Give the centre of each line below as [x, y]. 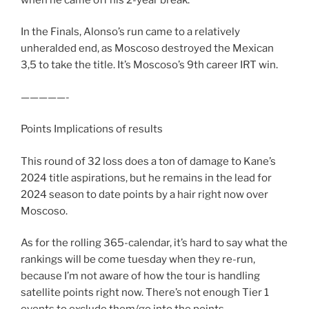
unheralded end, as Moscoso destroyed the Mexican [147, 49]
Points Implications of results [92, 129]
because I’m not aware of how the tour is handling [140, 276]
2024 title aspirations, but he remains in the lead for [146, 178]
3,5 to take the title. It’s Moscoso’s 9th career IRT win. [149, 65]
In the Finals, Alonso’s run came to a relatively [130, 32]
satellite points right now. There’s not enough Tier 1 [145, 293]
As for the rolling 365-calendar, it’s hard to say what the [154, 243]
